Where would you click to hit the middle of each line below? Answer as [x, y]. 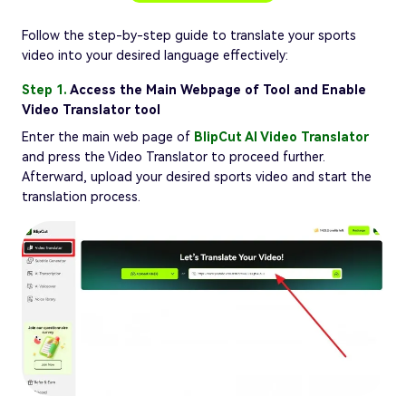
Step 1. [46, 89]
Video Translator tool [91, 109]
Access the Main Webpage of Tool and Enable [218, 89]
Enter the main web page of [108, 136]
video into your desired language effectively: [155, 55]
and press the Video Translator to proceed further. [174, 156]
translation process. [81, 196]
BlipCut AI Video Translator [281, 136]
